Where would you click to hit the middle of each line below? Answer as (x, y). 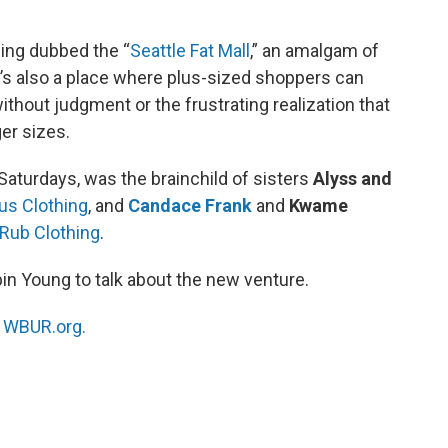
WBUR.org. (44, 326)
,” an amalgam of (314, 50)
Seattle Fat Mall (190, 50)
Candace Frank (190, 205)
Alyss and (352, 178)
